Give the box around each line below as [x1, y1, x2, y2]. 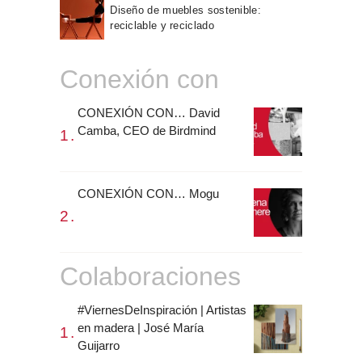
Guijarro [78, 338, 120, 352]
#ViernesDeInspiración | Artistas [78, 302, 246, 317]
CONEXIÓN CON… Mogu [78, 186, 219, 200]
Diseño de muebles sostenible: [110, 3, 261, 16]
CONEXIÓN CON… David [78, 105, 220, 120]
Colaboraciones [60, 262, 241, 292]
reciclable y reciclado [110, 19, 214, 32]
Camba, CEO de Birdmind [78, 123, 216, 137]
